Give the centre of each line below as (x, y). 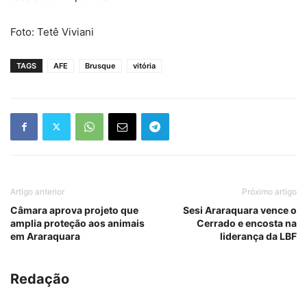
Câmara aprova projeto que (74, 210)
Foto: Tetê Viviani (52, 32)
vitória (144, 65)
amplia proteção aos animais (77, 223)
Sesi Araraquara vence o (240, 210)
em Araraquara (45, 236)
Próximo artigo (269, 191)
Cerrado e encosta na (247, 223)
